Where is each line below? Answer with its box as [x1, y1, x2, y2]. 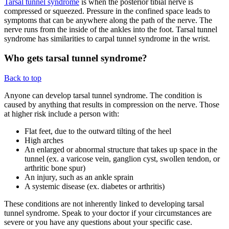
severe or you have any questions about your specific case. [4, 218, 192, 227]
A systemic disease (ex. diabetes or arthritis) [25, 182, 165, 191]
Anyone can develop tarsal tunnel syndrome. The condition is [4, 91, 202, 100]
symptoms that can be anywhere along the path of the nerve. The [4, 15, 212, 25]
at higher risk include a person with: [4, 109, 119, 119]
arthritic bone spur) [25, 164, 85, 173]
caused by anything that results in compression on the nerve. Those [4, 100, 219, 109]
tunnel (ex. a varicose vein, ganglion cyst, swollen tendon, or [25, 154, 220, 164]
